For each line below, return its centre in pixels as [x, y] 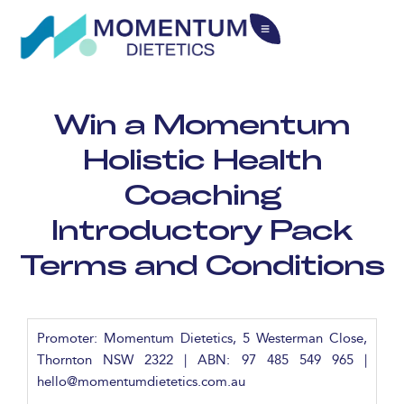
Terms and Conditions [202, 264]
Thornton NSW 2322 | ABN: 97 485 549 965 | [202, 360]
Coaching [202, 194]
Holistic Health [202, 159]
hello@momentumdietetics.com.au [141, 381]
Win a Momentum [202, 124]
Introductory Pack [202, 229]
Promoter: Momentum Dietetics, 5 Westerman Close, [202, 338]
